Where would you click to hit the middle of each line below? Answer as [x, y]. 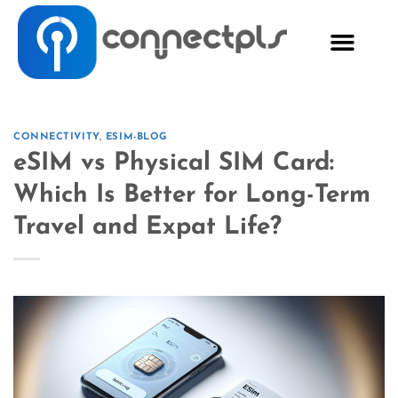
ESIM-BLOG [136, 138]
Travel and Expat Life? [147, 227]
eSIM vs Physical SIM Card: [174, 163]
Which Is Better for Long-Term [192, 195]
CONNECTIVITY [56, 138]
